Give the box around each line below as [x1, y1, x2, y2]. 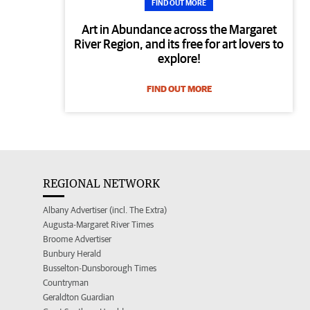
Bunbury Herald [43, 248, 101, 259]
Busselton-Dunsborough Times [43, 263, 156, 274]
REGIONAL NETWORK [43, 176, 160, 191]
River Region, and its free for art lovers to [74, 37, 284, 52]
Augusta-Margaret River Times [43, 219, 154, 230]
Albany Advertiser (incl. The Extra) [43, 205, 167, 216]
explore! [157, 51, 201, 66]
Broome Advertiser [43, 234, 111, 245]
